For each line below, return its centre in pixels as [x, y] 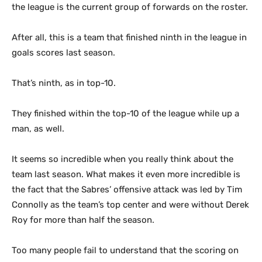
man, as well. [38, 129]
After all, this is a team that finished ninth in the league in [129, 37]
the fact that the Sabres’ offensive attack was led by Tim [127, 189]
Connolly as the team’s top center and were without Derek [130, 205]
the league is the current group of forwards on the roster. [130, 7]
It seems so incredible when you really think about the [123, 159]
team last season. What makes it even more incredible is [126, 174]
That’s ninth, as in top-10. [64, 83]
